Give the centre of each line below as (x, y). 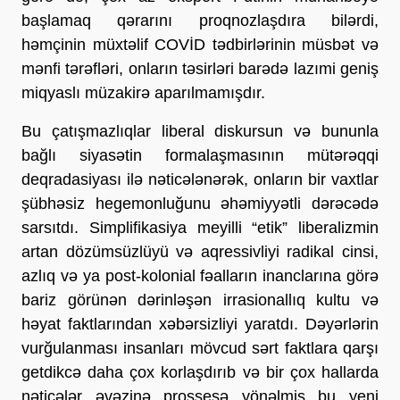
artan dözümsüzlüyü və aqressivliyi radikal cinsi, (200, 251)
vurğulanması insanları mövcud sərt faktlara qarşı (200, 348)
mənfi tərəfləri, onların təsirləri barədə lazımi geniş (200, 68)
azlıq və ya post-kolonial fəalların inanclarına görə (200, 275)
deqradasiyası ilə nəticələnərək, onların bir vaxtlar (200, 179)
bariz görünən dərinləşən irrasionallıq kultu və (200, 300)
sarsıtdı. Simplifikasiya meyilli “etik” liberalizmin (200, 227)
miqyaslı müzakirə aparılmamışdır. (143, 92)
